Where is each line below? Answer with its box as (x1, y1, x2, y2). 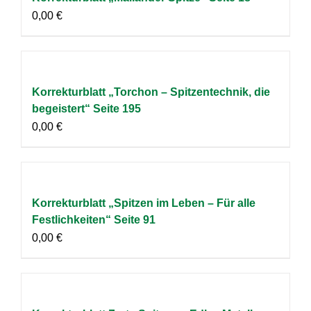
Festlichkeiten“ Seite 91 (32, 213, 155, 226)
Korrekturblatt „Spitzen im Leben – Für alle (32, 196, 255, 209)
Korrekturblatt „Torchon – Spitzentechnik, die (32, 85, 270, 98)
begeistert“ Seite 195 (32, 102, 141, 115)
